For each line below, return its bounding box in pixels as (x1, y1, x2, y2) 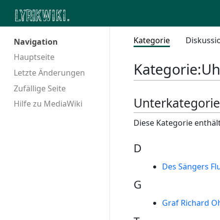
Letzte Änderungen (14, 67, 85, 78)
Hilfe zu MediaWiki (14, 98, 82, 110)
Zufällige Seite (14, 82, 66, 94)
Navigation (14, 36, 58, 48)
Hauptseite (14, 51, 55, 62)
